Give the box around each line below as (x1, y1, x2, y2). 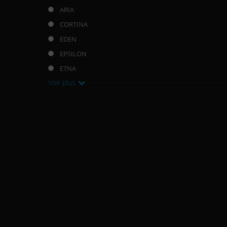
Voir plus (48, 77, 76, 87)
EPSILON (60, 49, 87, 58)
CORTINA (60, 19, 88, 29)
